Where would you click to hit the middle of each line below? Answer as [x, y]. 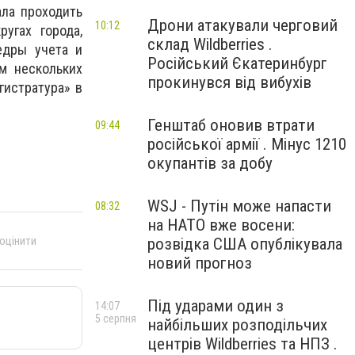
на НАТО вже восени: [221, 225]
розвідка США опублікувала [245, 244]
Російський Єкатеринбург [237, 63]
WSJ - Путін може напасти [239, 206]
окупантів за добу [210, 163]
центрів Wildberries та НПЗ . [242, 344]
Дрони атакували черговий [242, 25]
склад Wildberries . [210, 44]
